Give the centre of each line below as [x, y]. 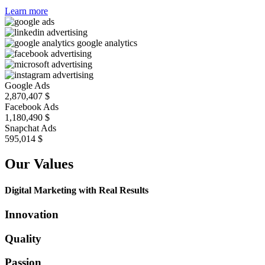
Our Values [39, 164]
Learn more [26, 11]
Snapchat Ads [30, 128]
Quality [23, 238]
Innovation [32, 214]
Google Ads [27, 86]
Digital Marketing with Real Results [77, 190]
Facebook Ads [32, 107]
